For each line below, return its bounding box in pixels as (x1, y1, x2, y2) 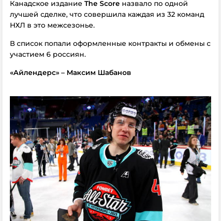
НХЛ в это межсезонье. (10, 21, 95, 30)
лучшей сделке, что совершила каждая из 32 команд (10, 10, 204, 19)
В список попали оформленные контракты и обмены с (10, 39, 211, 48)
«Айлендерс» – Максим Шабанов (10, 68, 131, 77)
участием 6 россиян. (10, 50, 86, 59)
